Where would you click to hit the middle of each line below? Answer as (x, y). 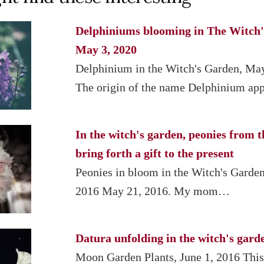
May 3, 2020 (106, 49)
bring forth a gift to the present (154, 153)
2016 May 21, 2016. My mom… (152, 191)
